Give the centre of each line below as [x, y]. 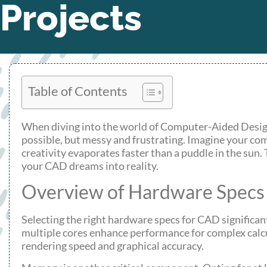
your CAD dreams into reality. [90, 166]
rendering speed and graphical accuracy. [113, 246]
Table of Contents [78, 91]
